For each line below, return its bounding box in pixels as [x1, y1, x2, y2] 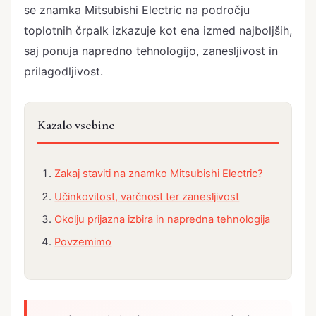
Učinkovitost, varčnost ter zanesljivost [54, 190, 240, 203]
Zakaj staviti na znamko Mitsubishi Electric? [54, 167, 263, 181]
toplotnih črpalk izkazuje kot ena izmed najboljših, [24, 23, 292, 37]
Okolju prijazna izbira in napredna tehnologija [54, 213, 271, 226]
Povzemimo [54, 236, 112, 249]
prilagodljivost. [24, 64, 103, 78]
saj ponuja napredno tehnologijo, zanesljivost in [24, 44, 278, 58]
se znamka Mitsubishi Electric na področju [24, 3, 250, 17]
